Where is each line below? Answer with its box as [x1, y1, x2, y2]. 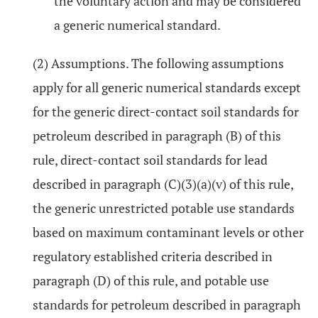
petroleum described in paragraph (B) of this [33, 127, 281, 144]
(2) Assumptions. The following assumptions [33, 55, 284, 72]
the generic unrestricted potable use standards [33, 199, 295, 216]
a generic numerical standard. [54, 16, 221, 33]
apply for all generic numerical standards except [33, 79, 301, 96]
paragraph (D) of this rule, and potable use [33, 272, 269, 289]
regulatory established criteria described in [33, 248, 273, 265]
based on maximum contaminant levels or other [33, 224, 304, 241]
